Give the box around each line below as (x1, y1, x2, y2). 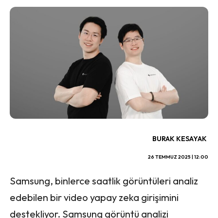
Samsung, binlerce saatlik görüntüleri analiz (10, 174, 198, 187)
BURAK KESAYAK (152, 134, 207, 143)
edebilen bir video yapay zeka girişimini (10, 191, 179, 203)
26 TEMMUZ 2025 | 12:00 (148, 153, 208, 160)
